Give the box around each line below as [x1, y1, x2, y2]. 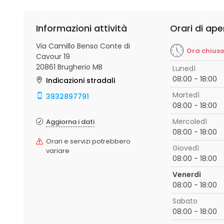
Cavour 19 [36, 51, 70, 61]
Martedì [172, 90, 199, 100]
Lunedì [172, 63, 195, 73]
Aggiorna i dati [46, 117, 94, 126]
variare [46, 146, 69, 155]
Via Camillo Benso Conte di [36, 41, 130, 51]
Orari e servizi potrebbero [46, 136, 130, 146]
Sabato [172, 196, 197, 206]
